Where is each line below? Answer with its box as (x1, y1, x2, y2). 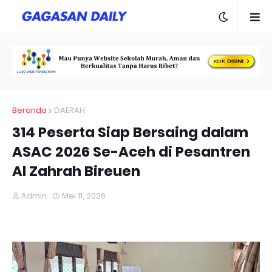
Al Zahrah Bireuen (12, 161, 140, 182)
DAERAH (54, 104, 85, 117)
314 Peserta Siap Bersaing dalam (12, 123, 248, 143)
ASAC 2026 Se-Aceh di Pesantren (12, 142, 250, 162)
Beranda (12, 104, 47, 117)
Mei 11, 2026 (62, 190, 106, 202)
